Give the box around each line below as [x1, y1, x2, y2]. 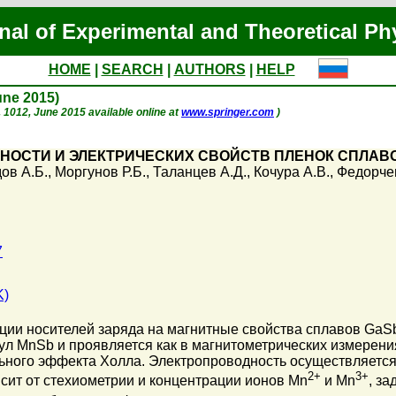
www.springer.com [181, 106, 274, 118]
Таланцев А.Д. [153, 164, 247, 179]
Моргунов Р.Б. [55, 164, 146, 179]
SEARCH [101, 62, 164, 77]
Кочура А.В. [254, 164, 330, 179]
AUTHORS [173, 62, 246, 77]
